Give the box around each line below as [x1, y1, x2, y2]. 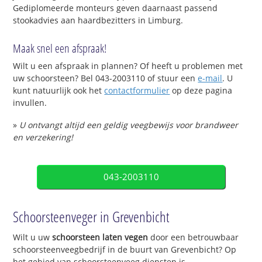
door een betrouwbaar [148, 231, 239, 243]
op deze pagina [170, 85, 233, 96]
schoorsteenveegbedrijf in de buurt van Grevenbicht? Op [13, 243, 237, 255]
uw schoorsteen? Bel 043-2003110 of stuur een [13, 73, 198, 84]
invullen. [13, 97, 47, 109]
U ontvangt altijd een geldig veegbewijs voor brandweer [19, 119, 239, 131]
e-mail [198, 73, 223, 84]
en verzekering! [13, 132, 74, 143]
